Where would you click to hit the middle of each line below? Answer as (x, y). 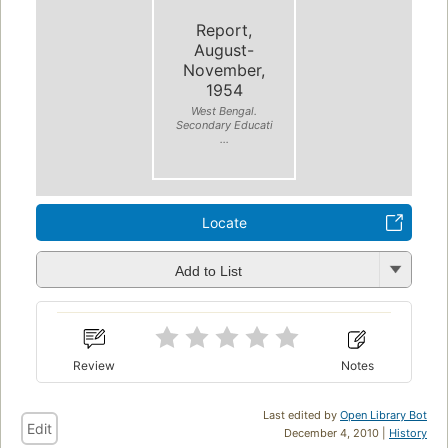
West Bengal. (224, 110)
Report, (224, 29)
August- (224, 49)
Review (94, 365)
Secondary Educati (224, 124)
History (408, 432)
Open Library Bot (383, 414)
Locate (224, 223)
